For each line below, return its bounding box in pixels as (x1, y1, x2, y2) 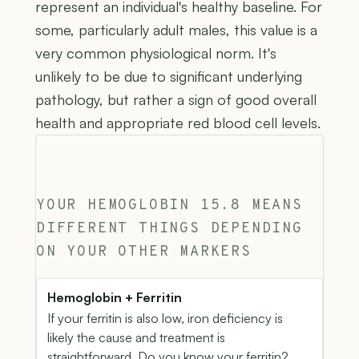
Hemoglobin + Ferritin (47, 288, 182, 305)
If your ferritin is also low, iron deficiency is (47, 309, 283, 326)
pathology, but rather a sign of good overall (35, 90, 317, 108)
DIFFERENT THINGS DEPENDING (36, 219, 303, 238)
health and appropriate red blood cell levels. (35, 113, 321, 131)
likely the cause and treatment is (47, 329, 225, 345)
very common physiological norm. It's (35, 43, 276, 62)
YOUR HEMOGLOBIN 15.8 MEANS (36, 196, 303, 215)
